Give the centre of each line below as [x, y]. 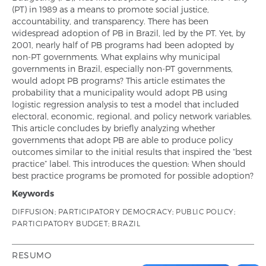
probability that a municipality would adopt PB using [120, 92]
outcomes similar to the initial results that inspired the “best [132, 152]
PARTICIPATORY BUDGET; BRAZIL [76, 223]
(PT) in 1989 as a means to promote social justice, [110, 9]
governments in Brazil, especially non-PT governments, [122, 69]
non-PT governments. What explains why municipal [116, 57]
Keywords [33, 193]
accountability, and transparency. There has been [110, 21]
